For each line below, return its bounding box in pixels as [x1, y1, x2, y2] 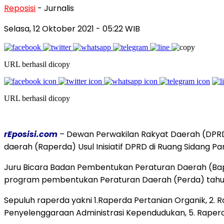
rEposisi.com [4, 128, 57, 140]
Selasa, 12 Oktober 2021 [4, 22, 96, 34]
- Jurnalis [37, 2, 74, 14]
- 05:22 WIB [96, 22, 140, 34]
